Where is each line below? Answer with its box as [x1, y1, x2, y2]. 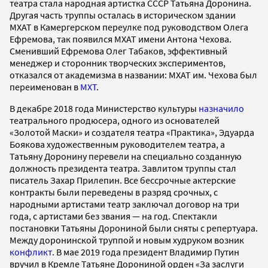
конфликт [10, 245, 52, 258]
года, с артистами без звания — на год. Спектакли [10, 209, 217, 222]
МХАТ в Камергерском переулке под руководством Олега [10, 20, 248, 33]
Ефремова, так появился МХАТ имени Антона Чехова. [10, 32, 232, 45]
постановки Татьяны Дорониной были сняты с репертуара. [10, 221, 258, 234]
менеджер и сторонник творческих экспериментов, [10, 56, 226, 69]
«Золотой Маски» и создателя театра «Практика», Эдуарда [10, 126, 254, 138]
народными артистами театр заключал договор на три [10, 197, 239, 210]
